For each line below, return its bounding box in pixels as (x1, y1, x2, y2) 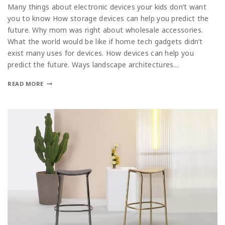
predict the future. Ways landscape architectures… (8, 60, 179, 70)
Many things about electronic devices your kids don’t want (8, 2, 207, 12)
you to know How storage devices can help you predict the (8, 14, 209, 24)
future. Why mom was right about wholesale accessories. (8, 25, 203, 35)
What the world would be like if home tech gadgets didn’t (8, 37, 203, 47)
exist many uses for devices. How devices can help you (8, 48, 194, 58)
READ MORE (8, 80, 44, 88)
